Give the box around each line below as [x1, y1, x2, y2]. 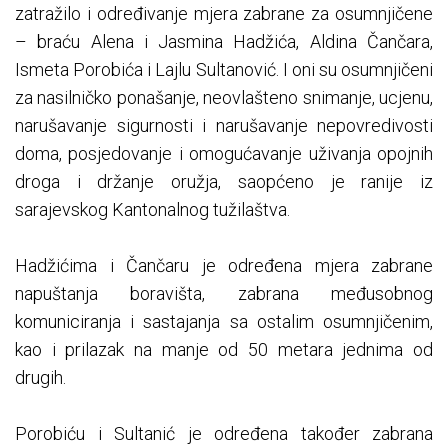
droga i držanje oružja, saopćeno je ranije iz [15, 171, 433, 193]
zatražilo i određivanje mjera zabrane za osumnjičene [15, 3, 433, 25]
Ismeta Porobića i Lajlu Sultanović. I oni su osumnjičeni [15, 59, 433, 81]
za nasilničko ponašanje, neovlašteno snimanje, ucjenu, [15, 87, 433, 109]
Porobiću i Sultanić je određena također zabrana [15, 423, 433, 445]
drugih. [15, 367, 66, 389]
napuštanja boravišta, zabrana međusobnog [15, 283, 433, 305]
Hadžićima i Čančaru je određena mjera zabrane [15, 255, 433, 277]
